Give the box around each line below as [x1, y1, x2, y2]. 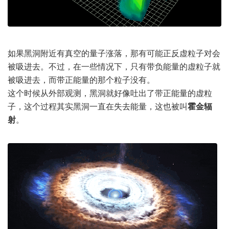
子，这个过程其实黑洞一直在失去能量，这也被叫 [8, 102, 188, 111]
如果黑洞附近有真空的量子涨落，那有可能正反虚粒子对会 [8, 49, 220, 58]
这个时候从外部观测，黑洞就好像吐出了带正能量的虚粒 [8, 89, 212, 98]
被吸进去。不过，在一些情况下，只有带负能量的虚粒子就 [8, 62, 220, 72]
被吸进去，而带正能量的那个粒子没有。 [8, 76, 155, 85]
